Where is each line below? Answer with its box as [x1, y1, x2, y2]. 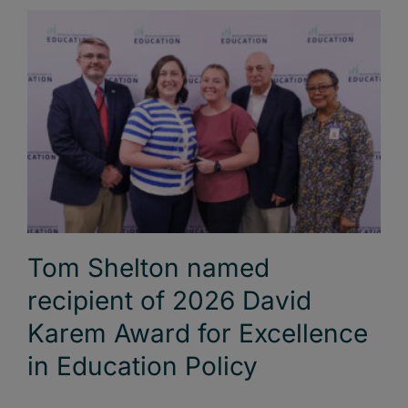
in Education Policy [27, 351, 258, 382]
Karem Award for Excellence [27, 318, 368, 350]
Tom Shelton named [27, 252, 270, 284]
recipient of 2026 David [27, 285, 311, 317]
